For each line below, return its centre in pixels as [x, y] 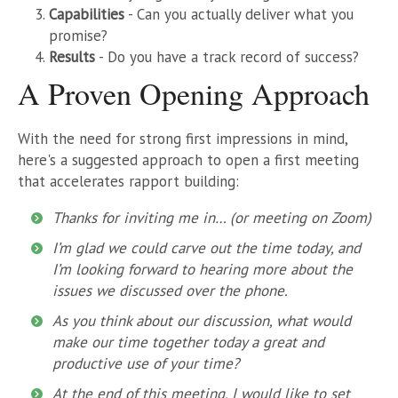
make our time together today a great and [188, 342]
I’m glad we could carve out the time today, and [207, 247]
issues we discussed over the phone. [170, 290]
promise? [78, 35]
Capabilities [87, 14]
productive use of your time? [146, 363]
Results [72, 56]
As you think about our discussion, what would [202, 320]
